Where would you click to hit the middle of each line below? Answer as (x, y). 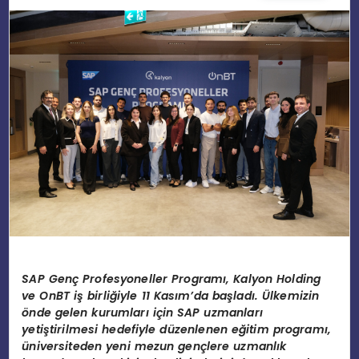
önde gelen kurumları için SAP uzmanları (142, 312)
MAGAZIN (39, 73)
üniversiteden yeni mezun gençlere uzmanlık (154, 346)
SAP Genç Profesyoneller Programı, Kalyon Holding (171, 278)
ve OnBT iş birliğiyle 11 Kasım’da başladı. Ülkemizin (171, 295)
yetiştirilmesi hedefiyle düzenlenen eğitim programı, (177, 329)
